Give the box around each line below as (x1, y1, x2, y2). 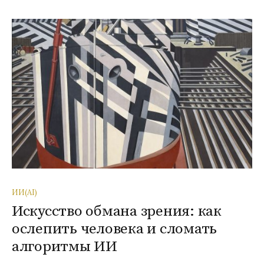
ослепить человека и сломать (12, 219, 217, 238)
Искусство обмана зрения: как (12, 202, 222, 220)
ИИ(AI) (12, 187, 37, 197)
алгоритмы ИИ (12, 237, 117, 256)
